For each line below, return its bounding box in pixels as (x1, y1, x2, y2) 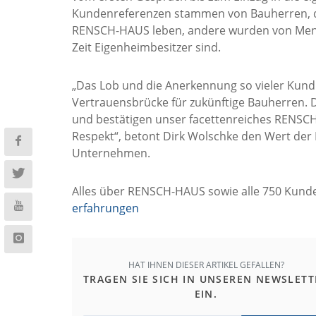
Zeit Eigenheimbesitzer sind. (72, 39, 221, 56)
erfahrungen (72, 200, 139, 217)
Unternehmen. (72, 145, 150, 162)
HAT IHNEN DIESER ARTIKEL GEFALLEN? (128, 259, 284, 272)
